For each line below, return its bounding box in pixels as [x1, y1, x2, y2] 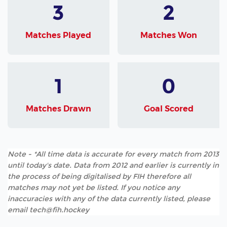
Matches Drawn [25, 104, 91, 114]
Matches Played [25, 30, 92, 41]
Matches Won [140, 30, 197, 41]
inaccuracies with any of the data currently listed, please [8, 194, 210, 203]
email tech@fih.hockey [8, 205, 89, 214]
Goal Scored [143, 104, 194, 114]
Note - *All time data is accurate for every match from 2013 [8, 149, 219, 159]
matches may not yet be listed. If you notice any [8, 182, 180, 192]
